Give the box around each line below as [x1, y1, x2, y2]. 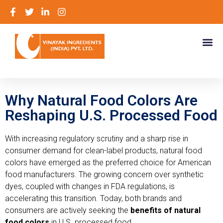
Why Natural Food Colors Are [5, 92, 198, 109]
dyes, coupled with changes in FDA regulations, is [5, 182, 175, 191]
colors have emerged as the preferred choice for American [5, 158, 211, 167]
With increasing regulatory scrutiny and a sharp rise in [5, 134, 188, 143]
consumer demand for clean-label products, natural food [5, 146, 202, 155]
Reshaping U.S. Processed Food [5, 107, 218, 124]
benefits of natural [130, 206, 201, 215]
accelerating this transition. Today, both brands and [5, 194, 182, 203]
